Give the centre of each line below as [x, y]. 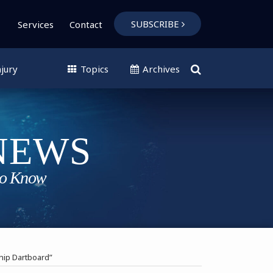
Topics [93, 69]
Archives [160, 69]
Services [36, 24]
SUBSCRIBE [155, 24]
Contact [86, 24]
